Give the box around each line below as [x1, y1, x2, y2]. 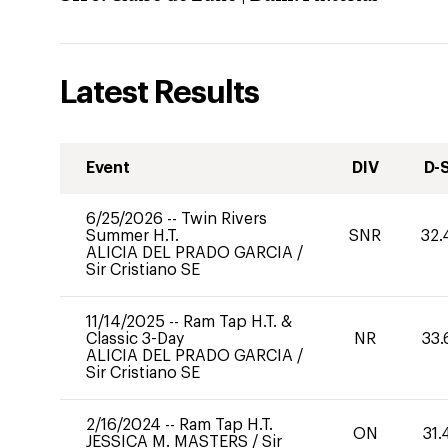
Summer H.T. [86, 228, 179, 244]
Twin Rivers [181, 211, 267, 227]
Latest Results [60, 77, 259, 109]
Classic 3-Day [86, 331, 184, 347]
